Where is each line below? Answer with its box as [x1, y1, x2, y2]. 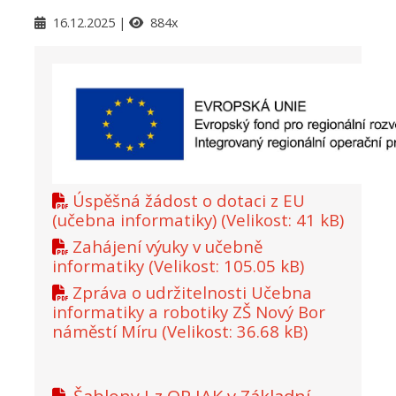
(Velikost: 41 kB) [221, 209, 344, 232]
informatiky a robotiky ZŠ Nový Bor [52, 301, 325, 324]
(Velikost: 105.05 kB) [148, 255, 304, 278]
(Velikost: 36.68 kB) [162, 320, 308, 343]
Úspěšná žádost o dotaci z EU [72, 189, 305, 212]
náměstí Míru [52, 320, 157, 343]
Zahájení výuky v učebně [72, 235, 263, 258]
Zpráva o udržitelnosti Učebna [72, 281, 312, 304]
